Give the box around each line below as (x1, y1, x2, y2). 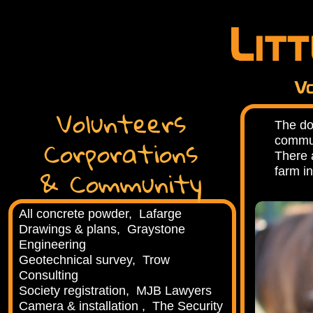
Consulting (19, 268, 79, 283)
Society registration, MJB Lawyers (19, 284, 212, 298)
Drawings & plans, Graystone (19, 222, 186, 237)
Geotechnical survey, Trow (19, 253, 170, 268)
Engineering (19, 238, 87, 252)
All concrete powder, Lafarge (19, 207, 182, 221)
